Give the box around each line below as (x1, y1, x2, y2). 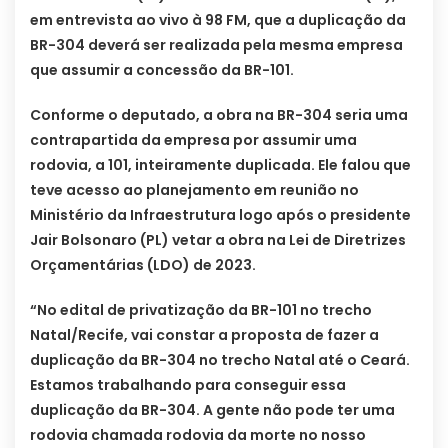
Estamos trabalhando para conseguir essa (30, 375, 346, 396)
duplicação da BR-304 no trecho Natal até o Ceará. (30, 350, 410, 371)
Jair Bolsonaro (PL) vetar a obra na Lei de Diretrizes (30, 230, 406, 251)
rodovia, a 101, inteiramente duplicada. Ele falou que (30, 155, 411, 176)
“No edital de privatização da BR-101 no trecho (30, 300, 372, 321)
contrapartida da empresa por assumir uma (30, 130, 357, 151)
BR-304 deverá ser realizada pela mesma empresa (30, 35, 403, 56)
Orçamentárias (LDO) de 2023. (30, 255, 256, 276)
